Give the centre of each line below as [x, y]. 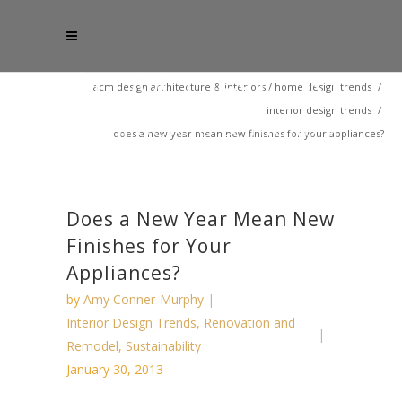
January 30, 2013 [115, 369]
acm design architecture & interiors [179, 86]
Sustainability [163, 346]
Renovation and [249, 323]
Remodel [92, 346]
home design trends [323, 86]
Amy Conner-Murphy [144, 299]
